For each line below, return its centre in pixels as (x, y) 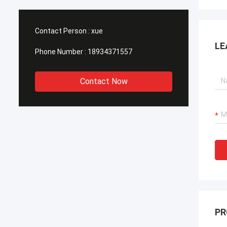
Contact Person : (62, 31)
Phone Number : (61, 52)
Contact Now (104, 81)
